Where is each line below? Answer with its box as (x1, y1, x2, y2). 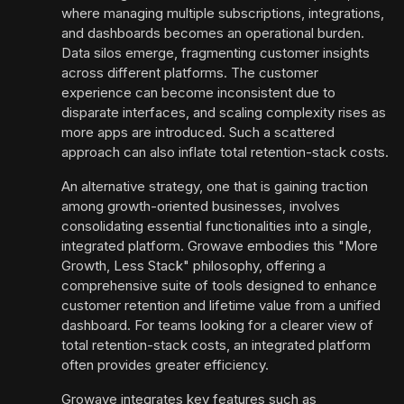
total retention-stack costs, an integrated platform (61, 336, 371, 354)
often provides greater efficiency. (61, 356, 269, 374)
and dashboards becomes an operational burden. (61, 24, 364, 42)
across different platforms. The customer (61, 64, 318, 82)
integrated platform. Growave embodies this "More (61, 237, 378, 255)
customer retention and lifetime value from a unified (61, 297, 381, 315)
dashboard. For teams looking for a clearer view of (61, 317, 373, 335)
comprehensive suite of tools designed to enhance (61, 277, 377, 295)
